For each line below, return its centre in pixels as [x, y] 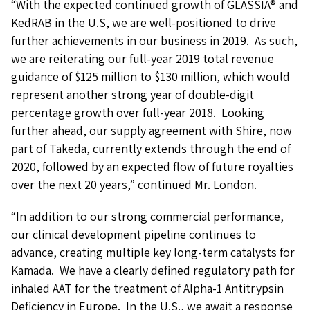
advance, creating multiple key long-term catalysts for [153, 252]
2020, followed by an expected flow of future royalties [152, 166]
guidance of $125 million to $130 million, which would [151, 76]
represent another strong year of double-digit [133, 94]
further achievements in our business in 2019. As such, [154, 40]
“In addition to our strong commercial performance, [147, 216]
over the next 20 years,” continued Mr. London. [134, 184]
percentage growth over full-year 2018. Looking [138, 112]
